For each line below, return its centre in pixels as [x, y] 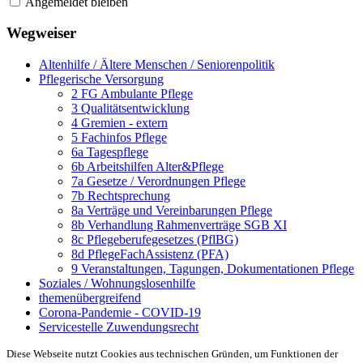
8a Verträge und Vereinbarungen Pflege [172, 211]
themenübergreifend [90, 298]
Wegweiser [41, 33]
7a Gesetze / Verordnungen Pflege [158, 181]
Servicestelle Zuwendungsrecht [119, 327]
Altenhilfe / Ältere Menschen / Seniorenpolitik [157, 65]
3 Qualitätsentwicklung [130, 109]
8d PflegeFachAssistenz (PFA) [150, 254]
